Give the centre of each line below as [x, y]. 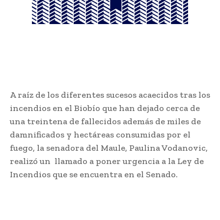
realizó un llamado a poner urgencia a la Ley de [107, 161]
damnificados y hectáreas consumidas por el [100, 135]
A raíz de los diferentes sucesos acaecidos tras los [110, 95]
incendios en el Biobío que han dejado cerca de [105, 108]
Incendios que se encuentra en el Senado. [94, 175]
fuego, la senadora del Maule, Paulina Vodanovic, [109, 148]
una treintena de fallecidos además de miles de [105, 122]
